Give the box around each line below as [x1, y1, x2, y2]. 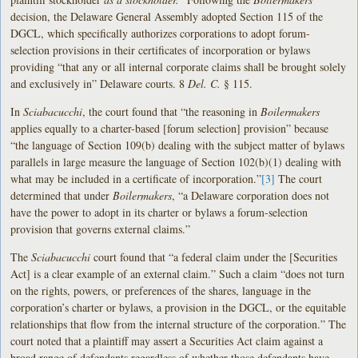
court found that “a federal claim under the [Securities [90, 249, 338, 265]
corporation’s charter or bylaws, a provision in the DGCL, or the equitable [10, 299, 347, 315]
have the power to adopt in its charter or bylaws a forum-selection [10, 204, 308, 220]
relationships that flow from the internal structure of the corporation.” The [10, 316, 347, 332]
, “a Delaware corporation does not [172, 187, 330, 203]
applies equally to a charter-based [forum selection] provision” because [10, 120, 329, 136]
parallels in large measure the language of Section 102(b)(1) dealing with [10, 153, 342, 169]
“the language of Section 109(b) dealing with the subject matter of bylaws [10, 137, 345, 153]
